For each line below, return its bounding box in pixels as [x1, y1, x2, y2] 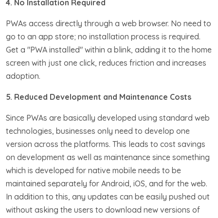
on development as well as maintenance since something [6, 152, 210, 162]
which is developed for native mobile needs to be [6, 165, 181, 175]
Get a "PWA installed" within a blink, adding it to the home [6, 44, 212, 54]
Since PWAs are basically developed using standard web [6, 112, 210, 123]
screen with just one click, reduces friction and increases [6, 57, 206, 68]
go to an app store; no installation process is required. [6, 31, 200, 41]
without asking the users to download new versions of [6, 204, 200, 215]
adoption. [6, 71, 40, 81]
